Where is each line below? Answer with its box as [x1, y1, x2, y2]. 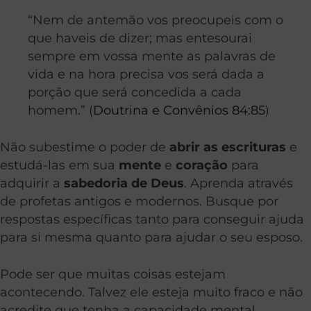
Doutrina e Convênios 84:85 [93, 103, 265, 118]
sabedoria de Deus [64, 176, 184, 191]
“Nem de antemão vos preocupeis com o [28, 12, 283, 28]
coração [176, 158, 231, 173]
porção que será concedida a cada [28, 85, 242, 100]
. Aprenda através [184, 176, 293, 191]
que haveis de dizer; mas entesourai [28, 31, 252, 46]
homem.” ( [28, 103, 93, 118]
